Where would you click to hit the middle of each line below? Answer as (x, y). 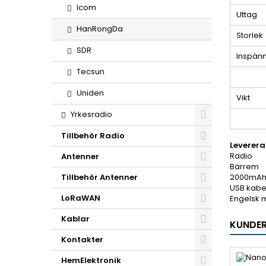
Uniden (90, 93)
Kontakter (82, 240)
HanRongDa (100, 29)
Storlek (250, 35)
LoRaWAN (81, 198)
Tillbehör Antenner (99, 177)
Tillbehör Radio (93, 136)
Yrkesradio (91, 114)
